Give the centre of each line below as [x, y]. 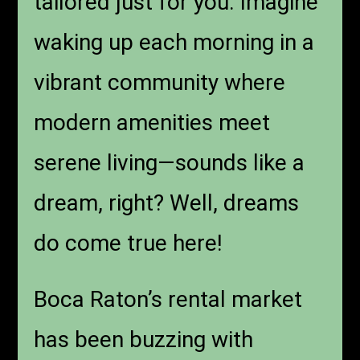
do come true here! [129, 243]
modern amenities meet [152, 123]
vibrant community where [160, 83]
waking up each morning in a [174, 43]
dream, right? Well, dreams [167, 203]
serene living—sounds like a [170, 163]
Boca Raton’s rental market [168, 300]
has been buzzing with [144, 340]
